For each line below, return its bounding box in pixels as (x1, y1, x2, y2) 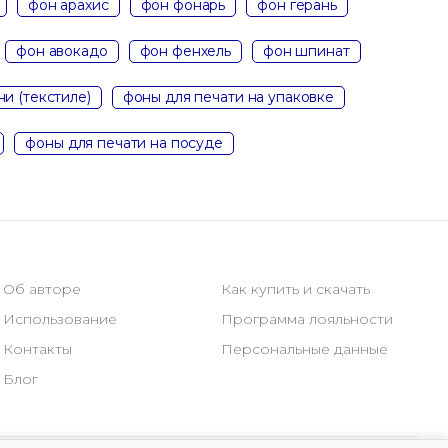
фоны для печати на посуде (25, 133, 223, 152)
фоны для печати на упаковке (122, 87, 334, 106)
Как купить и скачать (220, 280, 370, 298)
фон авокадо (16, 41, 108, 60)
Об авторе (3, 280, 82, 298)
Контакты (3, 340, 73, 358)
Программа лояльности (220, 310, 393, 328)
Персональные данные (220, 340, 388, 358)
